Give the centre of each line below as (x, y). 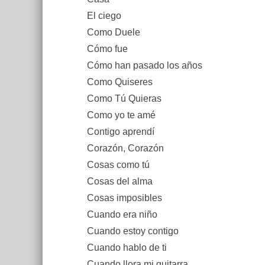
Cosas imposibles (125, 198)
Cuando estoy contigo (133, 231)
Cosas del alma (120, 181)
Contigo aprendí (121, 132)
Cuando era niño (122, 214)
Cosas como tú (118, 165)
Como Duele (114, 32)
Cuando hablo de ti (127, 248)
